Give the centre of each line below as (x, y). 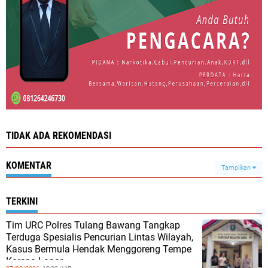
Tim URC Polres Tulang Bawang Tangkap (93, 225)
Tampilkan (237, 168)
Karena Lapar (34, 261)
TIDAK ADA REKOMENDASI (59, 135)
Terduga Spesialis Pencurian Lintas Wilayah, (100, 237)
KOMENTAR (29, 165)
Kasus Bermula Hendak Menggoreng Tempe (99, 249)
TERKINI (22, 201)
